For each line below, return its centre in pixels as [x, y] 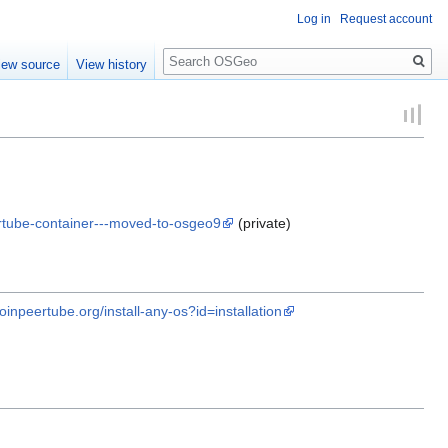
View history [112, 65]
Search [195, 50]
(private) [262, 223]
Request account [386, 19]
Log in [314, 19]
